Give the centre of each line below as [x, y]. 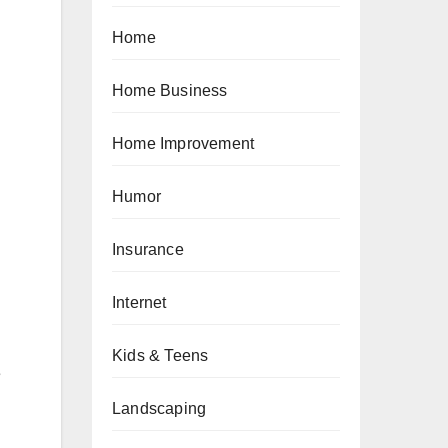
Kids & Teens [160, 355]
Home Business [170, 90]
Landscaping [159, 408]
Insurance [148, 249]
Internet [139, 302]
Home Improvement [183, 143]
